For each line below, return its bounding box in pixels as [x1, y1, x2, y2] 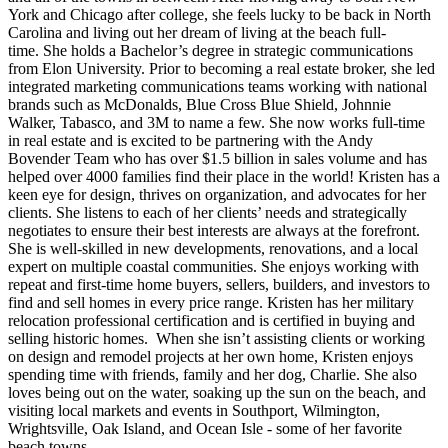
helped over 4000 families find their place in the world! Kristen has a [8, 168, 440, 186]
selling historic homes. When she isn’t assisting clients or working [8, 330, 425, 348]
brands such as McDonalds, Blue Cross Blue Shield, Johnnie [8, 96, 391, 114]
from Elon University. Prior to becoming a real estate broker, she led [8, 60, 435, 78]
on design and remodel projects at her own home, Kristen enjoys [8, 348, 413, 366]
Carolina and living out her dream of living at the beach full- [8, 24, 386, 42]
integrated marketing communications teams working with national [8, 78, 427, 96]
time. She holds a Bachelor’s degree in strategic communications [8, 42, 413, 60]
